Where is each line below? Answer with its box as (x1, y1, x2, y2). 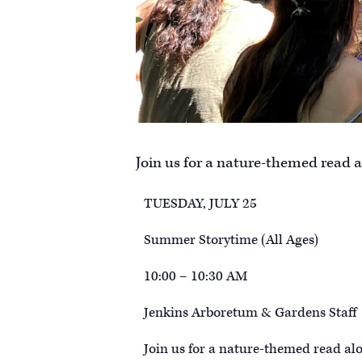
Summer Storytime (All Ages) (144, 230, 318, 249)
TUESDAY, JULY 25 (144, 194, 257, 213)
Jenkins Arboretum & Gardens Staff (144, 303, 356, 322)
